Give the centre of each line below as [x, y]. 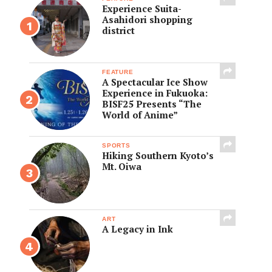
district [118, 30]
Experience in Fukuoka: [155, 93]
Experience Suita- [142, 8]
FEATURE [118, 72]
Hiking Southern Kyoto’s [158, 155]
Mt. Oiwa [122, 166]
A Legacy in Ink [138, 229]
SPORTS [116, 145]
